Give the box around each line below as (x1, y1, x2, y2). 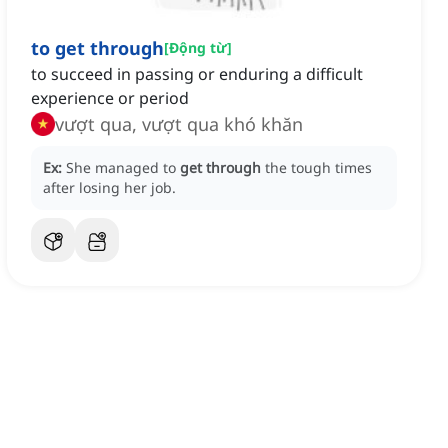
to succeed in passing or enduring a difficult (31, 63, 363, 86)
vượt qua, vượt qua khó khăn (55, 112, 303, 137)
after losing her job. (43, 178, 176, 198)
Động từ (169, 38, 227, 58)
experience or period (31, 87, 189, 110)
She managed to (66, 158, 180, 178)
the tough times (265, 158, 372, 178)
